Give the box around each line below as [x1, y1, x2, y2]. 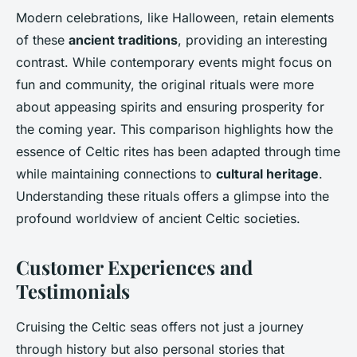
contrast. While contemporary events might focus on [16, 54, 331, 71]
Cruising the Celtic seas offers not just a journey [16, 319, 304, 335]
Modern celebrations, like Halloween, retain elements [16, 10, 334, 26]
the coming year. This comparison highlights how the [16, 121, 333, 138]
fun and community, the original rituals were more [16, 76, 314, 93]
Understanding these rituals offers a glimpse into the [16, 188, 329, 205]
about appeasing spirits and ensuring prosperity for [16, 99, 324, 116]
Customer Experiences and [16, 254, 253, 280]
